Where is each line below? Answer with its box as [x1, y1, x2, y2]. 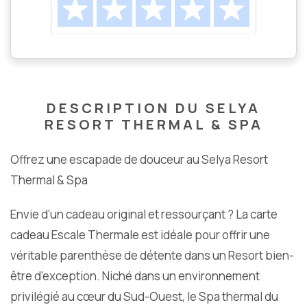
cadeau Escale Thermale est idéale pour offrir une [10, 227, 270, 243]
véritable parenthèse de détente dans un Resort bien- [10, 247, 294, 264]
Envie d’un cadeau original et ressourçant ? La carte [10, 206, 278, 223]
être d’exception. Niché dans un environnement [10, 268, 260, 284]
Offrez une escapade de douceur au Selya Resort [10, 151, 268, 168]
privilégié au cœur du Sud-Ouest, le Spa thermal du [10, 288, 278, 305]
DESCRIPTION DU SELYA [47, 99, 260, 118]
